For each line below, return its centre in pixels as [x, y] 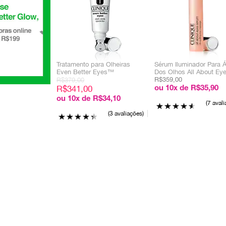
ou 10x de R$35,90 [186, 89]
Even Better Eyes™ [85, 72]
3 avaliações [126, 114]
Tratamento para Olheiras [93, 64]
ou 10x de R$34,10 [89, 99]
